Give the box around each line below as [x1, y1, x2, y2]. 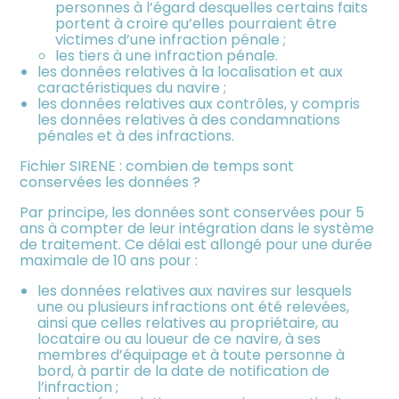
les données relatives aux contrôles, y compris [37, 93, 361, 114]
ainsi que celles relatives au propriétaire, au [37, 312, 339, 333]
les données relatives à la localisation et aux [37, 61, 344, 82]
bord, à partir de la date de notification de [37, 360, 330, 381]
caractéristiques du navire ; [37, 77, 227, 98]
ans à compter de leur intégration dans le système [20, 217, 375, 239]
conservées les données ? [20, 171, 201, 192]
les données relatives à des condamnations [37, 109, 341, 130]
